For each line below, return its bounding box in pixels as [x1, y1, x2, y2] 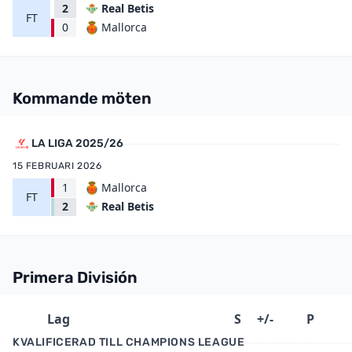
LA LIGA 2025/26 [31, 137, 123, 150]
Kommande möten [13, 89, 152, 108]
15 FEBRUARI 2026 [13, 160, 102, 171]
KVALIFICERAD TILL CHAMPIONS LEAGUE [13, 335, 245, 349]
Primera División [13, 268, 137, 287]
